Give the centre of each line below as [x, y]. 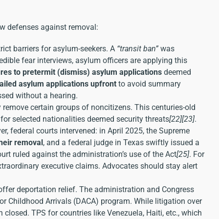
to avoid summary [149, 84]
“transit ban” [138, 48]
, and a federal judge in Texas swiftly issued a [121, 142]
